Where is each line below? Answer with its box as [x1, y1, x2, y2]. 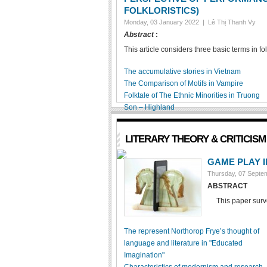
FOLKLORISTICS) [124, 5, 199, 15]
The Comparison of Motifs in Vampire [124, 79, 243, 88]
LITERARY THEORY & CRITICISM [125, 133, 266, 145]
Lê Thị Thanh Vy [208, 18, 256, 26]
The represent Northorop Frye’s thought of [124, 227, 259, 235]
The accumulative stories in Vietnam [124, 67, 241, 76]
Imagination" [124, 251, 164, 259]
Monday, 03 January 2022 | [124, 18, 208, 26]
